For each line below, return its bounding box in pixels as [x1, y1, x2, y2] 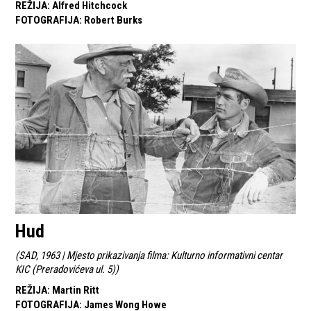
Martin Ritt [52, 284, 100, 297]
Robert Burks [84, 13, 143, 26]
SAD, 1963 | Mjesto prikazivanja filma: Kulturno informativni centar [19, 249, 283, 262]
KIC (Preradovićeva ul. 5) [15, 263, 116, 276]
